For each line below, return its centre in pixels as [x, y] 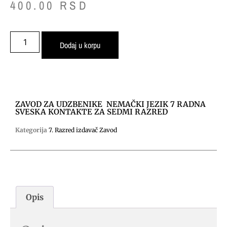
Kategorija [31, 130]
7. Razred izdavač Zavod [83, 130]
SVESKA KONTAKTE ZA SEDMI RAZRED [91, 112]
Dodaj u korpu [80, 45]
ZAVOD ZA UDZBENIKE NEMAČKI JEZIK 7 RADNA [110, 104]
